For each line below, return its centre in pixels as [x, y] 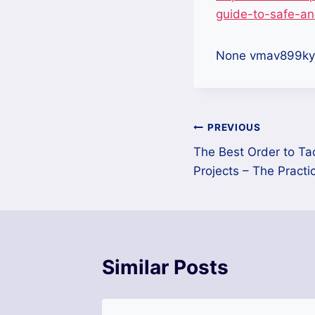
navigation [243, 161]
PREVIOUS [234, 128]
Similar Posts [165, 267]
